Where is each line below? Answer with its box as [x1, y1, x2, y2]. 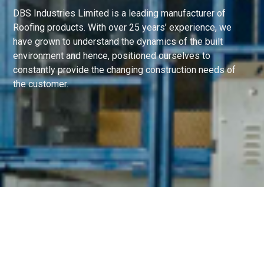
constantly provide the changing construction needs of [13, 64, 236, 75]
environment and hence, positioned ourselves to [13, 50, 210, 61]
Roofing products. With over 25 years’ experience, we [13, 22, 232, 33]
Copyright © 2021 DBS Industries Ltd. [13, 251, 129, 260]
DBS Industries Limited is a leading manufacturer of [13, 8, 226, 19]
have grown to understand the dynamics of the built [13, 36, 223, 47]
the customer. [13, 78, 68, 90]
